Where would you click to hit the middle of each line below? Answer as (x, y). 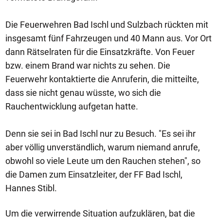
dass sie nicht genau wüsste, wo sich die (83, 93)
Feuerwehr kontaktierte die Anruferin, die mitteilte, (102, 79)
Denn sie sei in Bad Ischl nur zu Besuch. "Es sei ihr (100, 134)
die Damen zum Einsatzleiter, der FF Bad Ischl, (94, 174)
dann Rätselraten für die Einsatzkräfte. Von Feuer (100, 52)
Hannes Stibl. (31, 188)
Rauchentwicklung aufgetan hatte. (72, 106)
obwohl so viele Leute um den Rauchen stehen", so (103, 161)
